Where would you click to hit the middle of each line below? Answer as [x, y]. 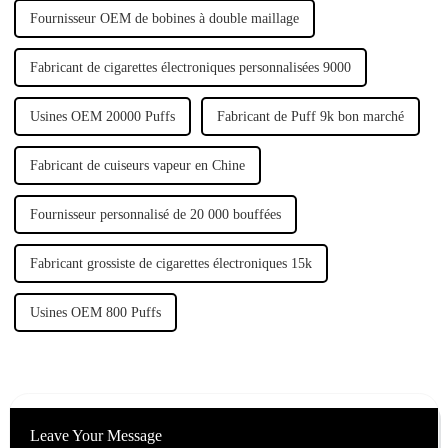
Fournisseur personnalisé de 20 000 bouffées [155, 215]
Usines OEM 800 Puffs [95, 313]
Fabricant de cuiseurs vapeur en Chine [137, 166]
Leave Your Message [95, 436]
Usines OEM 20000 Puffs [102, 117]
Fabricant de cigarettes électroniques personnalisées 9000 [190, 68]
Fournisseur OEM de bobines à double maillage [164, 19]
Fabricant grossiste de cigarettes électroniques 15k [170, 264]
